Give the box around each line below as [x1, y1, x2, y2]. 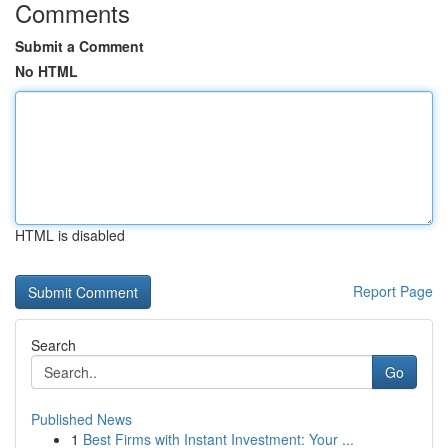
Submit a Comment [15, 36, 144, 56]
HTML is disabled [15, 225, 125, 245]
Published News [31, 409, 132, 429]
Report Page [353, 281, 433, 301]
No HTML [15, 61, 78, 81]
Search [31, 335, 76, 355]
